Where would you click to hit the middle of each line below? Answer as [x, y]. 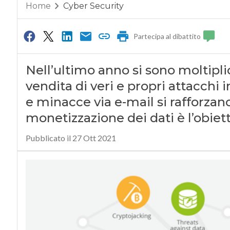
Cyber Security [93, 6]
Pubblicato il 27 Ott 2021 [71, 138]
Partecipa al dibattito [167, 36]
